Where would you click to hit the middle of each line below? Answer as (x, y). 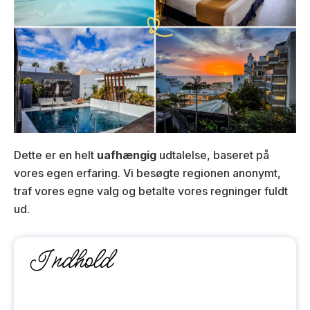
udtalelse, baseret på (213, 155)
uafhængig (127, 155)
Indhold (70, 261)
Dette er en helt (55, 155)
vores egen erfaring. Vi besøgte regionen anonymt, (147, 173)
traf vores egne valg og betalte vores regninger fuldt (151, 191)
